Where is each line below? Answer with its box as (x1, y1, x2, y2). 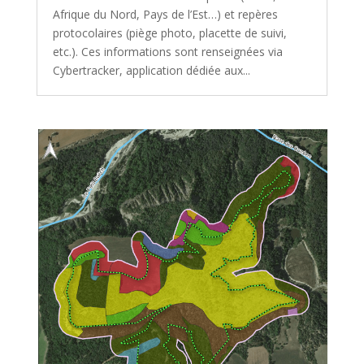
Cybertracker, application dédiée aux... (52, 63, 250, 79)
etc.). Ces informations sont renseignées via (52, 44, 283, 60)
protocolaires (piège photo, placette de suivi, (52, 25, 287, 41)
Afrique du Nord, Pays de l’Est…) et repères (52, 6, 278, 23)
